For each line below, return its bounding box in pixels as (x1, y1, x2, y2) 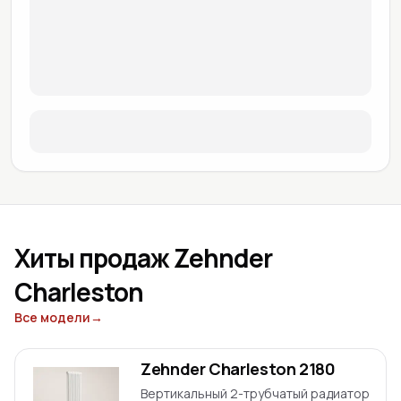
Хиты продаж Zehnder (14, 241, 273, 275)
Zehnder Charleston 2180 (141, 358, 336, 380)
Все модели (14, 309, 90, 326)
